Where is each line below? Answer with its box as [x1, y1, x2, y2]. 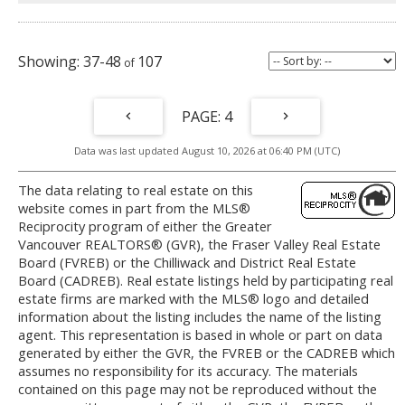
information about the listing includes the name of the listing [18, 307, 381, 326]
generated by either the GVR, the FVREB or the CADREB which [18, 344, 395, 363]
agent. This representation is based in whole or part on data [18, 325, 382, 344]
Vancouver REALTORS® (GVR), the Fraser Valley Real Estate [18, 235, 381, 254]
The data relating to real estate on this [18, 181, 253, 200]
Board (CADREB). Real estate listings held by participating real [18, 271, 393, 290]
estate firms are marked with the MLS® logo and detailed [18, 289, 369, 308]
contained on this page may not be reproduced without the [18, 380, 377, 399]
